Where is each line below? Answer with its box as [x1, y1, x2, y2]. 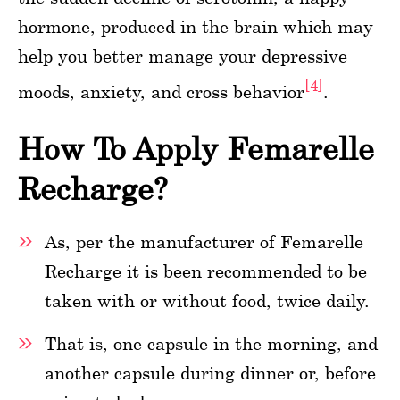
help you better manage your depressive [18, 45, 347, 66]
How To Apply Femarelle [18, 129, 374, 167]
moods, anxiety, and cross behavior [18, 80, 304, 102]
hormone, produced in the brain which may [18, 15, 373, 37]
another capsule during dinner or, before [45, 362, 376, 383]
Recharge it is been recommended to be [45, 260, 367, 281]
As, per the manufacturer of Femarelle [45, 230, 363, 252]
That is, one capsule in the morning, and [45, 332, 378, 354]
